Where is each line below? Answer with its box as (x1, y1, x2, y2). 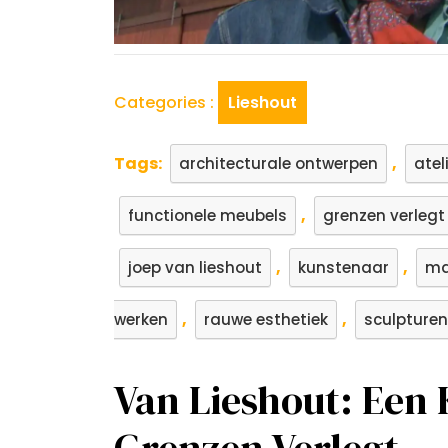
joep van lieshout (128, 256, 262, 278)
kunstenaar (298, 256, 389, 278)
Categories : (114, 90, 214, 114)
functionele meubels (128, 204, 287, 226)
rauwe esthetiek (204, 308, 328, 330)
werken (114, 308, 168, 330)
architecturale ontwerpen (179, 152, 378, 174)
